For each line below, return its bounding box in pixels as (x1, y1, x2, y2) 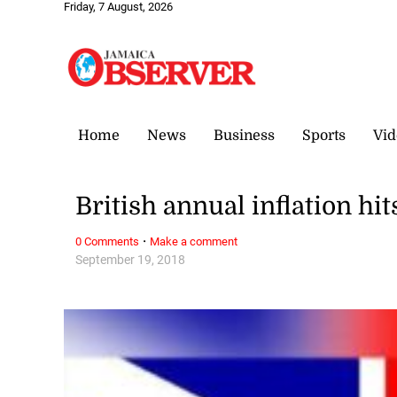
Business (214, 127, 275, 144)
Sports (302, 127, 346, 144)
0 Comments (75, 234, 140, 248)
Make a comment (150, 234, 238, 248)
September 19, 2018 (75, 252, 186, 268)
